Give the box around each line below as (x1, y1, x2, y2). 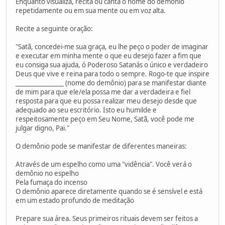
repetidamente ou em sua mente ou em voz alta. (16, 6, 166, 15)
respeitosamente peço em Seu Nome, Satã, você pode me (16, 114, 194, 124)
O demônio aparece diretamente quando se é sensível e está (16, 186, 202, 196)
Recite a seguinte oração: (16, 24, 93, 33)
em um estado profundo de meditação (16, 195, 134, 205)
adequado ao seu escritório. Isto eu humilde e (16, 105, 157, 115)
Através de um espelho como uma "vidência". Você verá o (16, 159, 192, 169)
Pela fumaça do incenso (16, 177, 87, 187)
